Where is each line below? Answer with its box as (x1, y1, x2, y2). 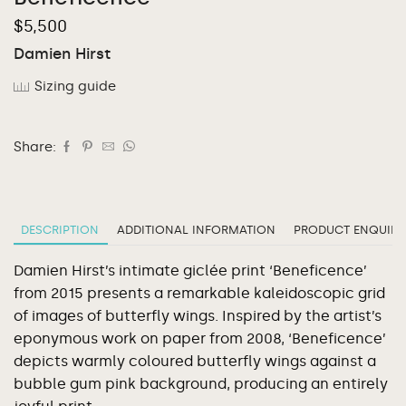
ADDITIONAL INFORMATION (117, 222, 275, 237)
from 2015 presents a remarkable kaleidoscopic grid (14, 284, 385, 302)
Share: (14, 138, 56, 155)
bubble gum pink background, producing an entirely (14, 374, 388, 392)
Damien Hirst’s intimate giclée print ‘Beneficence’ (14, 261, 367, 279)
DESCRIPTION (21, 222, 99, 237)
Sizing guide (34, 77, 116, 94)
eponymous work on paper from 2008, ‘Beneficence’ (14, 329, 386, 347)
